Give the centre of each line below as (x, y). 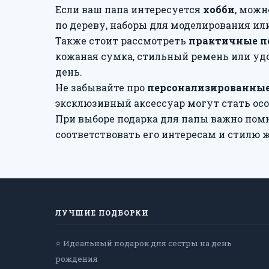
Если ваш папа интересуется (129, 9)
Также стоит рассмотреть (122, 41)
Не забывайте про (101, 87)
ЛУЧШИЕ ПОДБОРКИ (102, 213)
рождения (77, 259)
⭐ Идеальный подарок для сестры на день (144, 243)
